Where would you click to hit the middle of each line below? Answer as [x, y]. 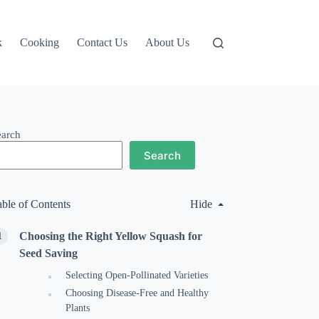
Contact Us [103, 42]
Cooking [40, 42]
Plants [78, 308]
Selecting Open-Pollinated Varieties [137, 275]
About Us [168, 42]
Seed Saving [49, 253]
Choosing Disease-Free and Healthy [137, 293]
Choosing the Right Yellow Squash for [111, 236]
